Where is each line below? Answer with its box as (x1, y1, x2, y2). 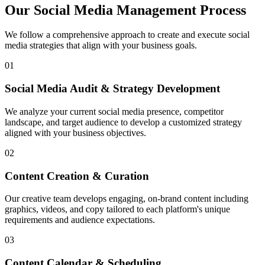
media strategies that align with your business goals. (5, 40, 197, 51)
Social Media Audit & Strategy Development (5, 82, 220, 95)
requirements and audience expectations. (5, 215, 155, 225)
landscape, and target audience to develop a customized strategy (5, 117, 242, 127)
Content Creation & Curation (5, 169, 149, 182)
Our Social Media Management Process (5, 2, 246, 18)
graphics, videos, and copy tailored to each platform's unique (5, 204, 230, 215)
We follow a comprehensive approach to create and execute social (5, 30, 250, 40)
